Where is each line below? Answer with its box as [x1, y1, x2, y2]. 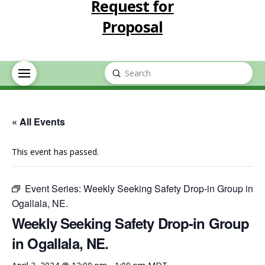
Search [104, 74, 130, 85]
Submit [115, 66, 143, 78]
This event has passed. [12, 146, 99, 157]
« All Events [12, 114, 65, 128]
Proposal [102, 16, 163, 37]
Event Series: [25, 181, 83, 195]
